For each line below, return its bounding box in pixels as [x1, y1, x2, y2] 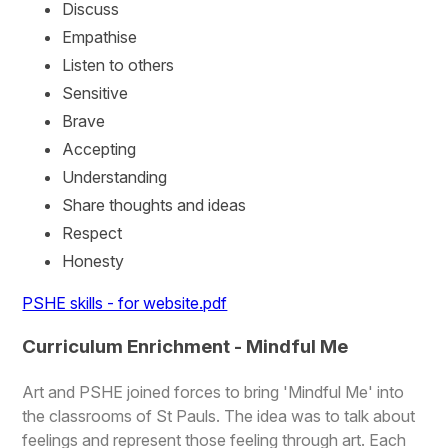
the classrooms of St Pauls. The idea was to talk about [22, 405, 416, 426]
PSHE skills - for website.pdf [22, 292, 228, 313]
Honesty [62, 250, 125, 271]
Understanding [62, 166, 168, 187]
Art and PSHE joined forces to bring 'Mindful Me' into [22, 381, 405, 402]
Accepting [62, 138, 137, 159]
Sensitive [62, 82, 129, 103]
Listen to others [62, 54, 175, 75]
